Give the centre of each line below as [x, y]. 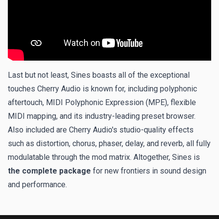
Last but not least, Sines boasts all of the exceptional [99, 75]
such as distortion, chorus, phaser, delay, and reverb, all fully [109, 143]
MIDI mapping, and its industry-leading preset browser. [102, 116]
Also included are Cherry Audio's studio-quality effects [101, 130]
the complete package [49, 171]
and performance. [37, 184]
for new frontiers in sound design [149, 171]
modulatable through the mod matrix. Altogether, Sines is [104, 157]
